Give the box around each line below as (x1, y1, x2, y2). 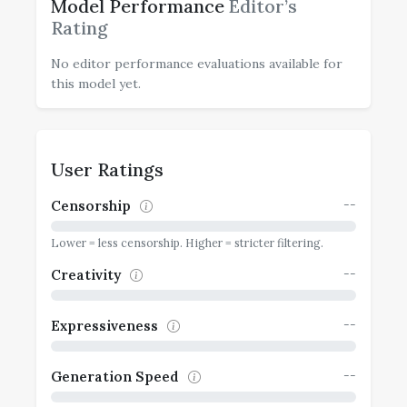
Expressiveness (51, 317, 162, 334)
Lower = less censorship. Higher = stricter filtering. (51, 235, 323, 250)
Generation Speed (51, 368, 183, 385)
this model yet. (51, 75, 141, 92)
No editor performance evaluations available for (51, 55, 342, 72)
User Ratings (51, 158, 164, 181)
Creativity (51, 266, 124, 283)
